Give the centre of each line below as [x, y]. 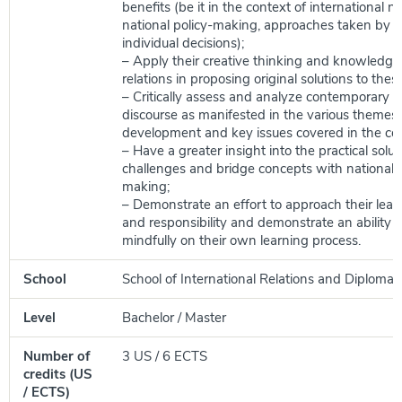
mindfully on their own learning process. [241, 240]
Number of [57, 356]
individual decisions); [183, 43]
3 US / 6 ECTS [165, 356]
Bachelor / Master [174, 318]
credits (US [58, 374]
